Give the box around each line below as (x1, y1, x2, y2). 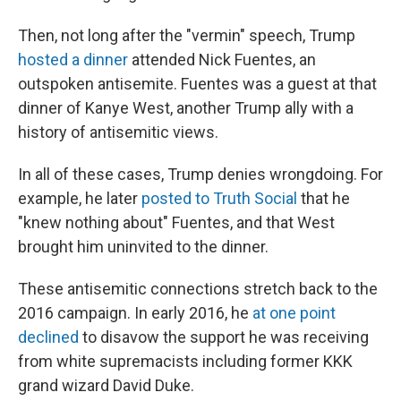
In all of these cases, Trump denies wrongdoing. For (18, 165, 383, 183)
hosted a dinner (18, 50, 128, 69)
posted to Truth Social (141, 189, 297, 208)
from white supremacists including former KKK (18, 352, 353, 371)
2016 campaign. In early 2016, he (18, 303, 252, 322)
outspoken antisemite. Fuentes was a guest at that (18, 74, 377, 93)
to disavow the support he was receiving (79, 328, 369, 346)
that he (297, 189, 350, 208)
